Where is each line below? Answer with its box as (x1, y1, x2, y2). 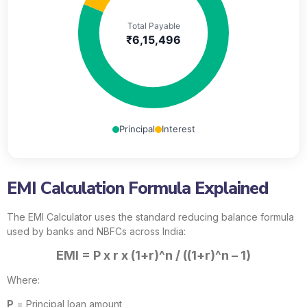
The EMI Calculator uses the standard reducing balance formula (7, 211, 294, 223)
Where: (7, 273, 40, 286)
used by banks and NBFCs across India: (7, 225, 186, 237)
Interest (161, 123, 195, 134)
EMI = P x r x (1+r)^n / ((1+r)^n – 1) (56, 248, 251, 263)
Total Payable (127, 21, 180, 31)
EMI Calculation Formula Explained (7, 177, 268, 200)
